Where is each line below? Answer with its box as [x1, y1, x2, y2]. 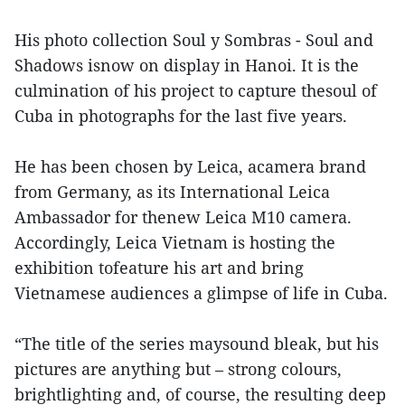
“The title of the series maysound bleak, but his [14, 333, 379, 355]
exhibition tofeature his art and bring [14, 257, 304, 279]
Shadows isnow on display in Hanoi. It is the [14, 54, 359, 77]
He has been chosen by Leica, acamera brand [14, 155, 366, 178]
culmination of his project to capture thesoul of [14, 80, 377, 102]
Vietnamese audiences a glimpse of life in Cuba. [14, 282, 388, 305]
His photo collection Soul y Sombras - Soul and [14, 29, 373, 52]
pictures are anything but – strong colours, [14, 358, 342, 381]
